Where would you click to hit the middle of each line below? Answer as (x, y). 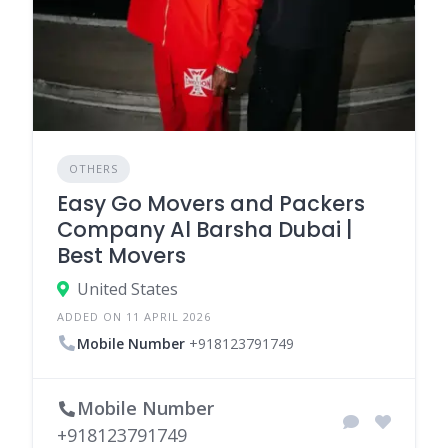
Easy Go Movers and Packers (211, 204)
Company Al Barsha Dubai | (205, 230)
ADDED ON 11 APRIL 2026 (134, 317)
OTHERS (93, 169)
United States (127, 289)
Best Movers (121, 256)
